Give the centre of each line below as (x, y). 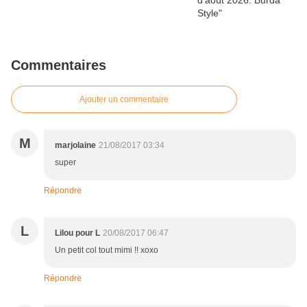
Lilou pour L (77, 233)
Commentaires (59, 65)
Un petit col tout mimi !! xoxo (107, 250)
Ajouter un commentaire (124, 100)
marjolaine (75, 146)
